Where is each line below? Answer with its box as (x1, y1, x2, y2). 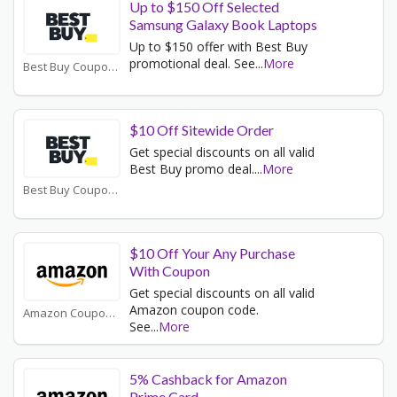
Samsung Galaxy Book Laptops (129, 16, 317, 34)
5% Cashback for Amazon (129, 370, 287, 388)
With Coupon (129, 262, 210, 280)
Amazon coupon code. (129, 301, 259, 319)
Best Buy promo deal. (129, 160, 254, 178)
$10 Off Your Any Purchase (129, 245, 295, 262)
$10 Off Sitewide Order (129, 121, 274, 139)
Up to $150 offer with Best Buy (129, 38, 307, 56)
